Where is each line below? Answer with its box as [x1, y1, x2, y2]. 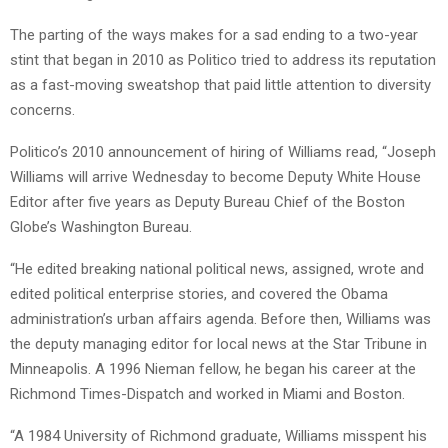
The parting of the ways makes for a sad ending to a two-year [10, 25, 418, 44]
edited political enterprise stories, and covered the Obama [10, 284, 388, 303]
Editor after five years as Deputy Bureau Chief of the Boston [10, 192, 405, 211]
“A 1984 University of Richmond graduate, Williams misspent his [10, 426, 427, 445]
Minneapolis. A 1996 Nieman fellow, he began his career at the [10, 359, 416, 378]
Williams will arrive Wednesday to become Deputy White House [10, 167, 421, 186]
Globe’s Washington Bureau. [10, 217, 192, 236]
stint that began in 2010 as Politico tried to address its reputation [10, 50, 436, 69]
